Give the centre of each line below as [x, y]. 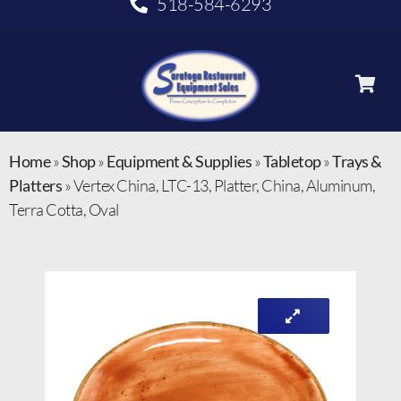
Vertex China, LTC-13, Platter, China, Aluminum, [224, 186]
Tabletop [292, 162]
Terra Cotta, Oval [64, 210]
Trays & [357, 162]
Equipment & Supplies [179, 162]
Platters [35, 186]
